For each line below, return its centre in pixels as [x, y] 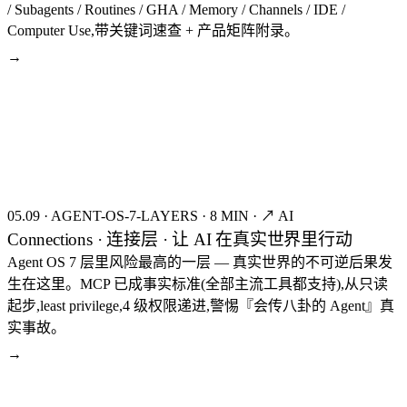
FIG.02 [39, 110]
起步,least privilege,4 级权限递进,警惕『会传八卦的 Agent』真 [201, 305]
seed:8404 [369, 80]
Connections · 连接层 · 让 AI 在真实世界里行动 [180, 239]
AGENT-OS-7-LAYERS [124, 215]
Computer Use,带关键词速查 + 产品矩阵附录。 [153, 30]
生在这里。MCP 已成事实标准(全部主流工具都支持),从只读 [198, 283]
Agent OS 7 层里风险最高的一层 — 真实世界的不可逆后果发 [200, 262]
